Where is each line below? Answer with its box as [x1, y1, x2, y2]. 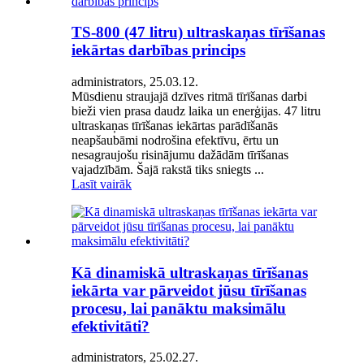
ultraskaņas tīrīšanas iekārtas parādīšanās [71, 118, 278, 132]
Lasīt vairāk [71, 176, 132, 191]
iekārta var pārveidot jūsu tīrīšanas [71, 281, 306, 299]
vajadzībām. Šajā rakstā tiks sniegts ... [71, 162, 264, 176]
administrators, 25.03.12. [71, 74, 198, 89]
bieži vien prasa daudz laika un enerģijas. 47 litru [71, 103, 321, 118]
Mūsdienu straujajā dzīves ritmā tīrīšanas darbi [71, 89, 307, 103]
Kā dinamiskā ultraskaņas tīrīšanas [71, 263, 308, 281]
